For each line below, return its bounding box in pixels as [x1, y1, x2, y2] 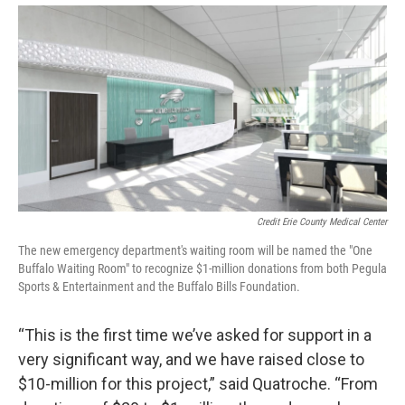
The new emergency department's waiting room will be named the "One [18, 243, 372, 259]
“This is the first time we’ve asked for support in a [18, 325, 372, 345]
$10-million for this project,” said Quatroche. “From [18, 374, 378, 394]
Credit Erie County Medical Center [257, 216, 387, 229]
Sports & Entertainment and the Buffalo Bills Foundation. [18, 279, 300, 295]
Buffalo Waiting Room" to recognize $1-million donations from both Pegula [18, 261, 387, 277]
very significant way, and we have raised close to [18, 350, 364, 370]
